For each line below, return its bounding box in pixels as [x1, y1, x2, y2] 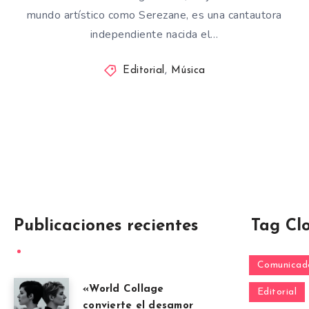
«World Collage [83, 284, 164, 295]
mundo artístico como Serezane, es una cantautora [26, 8, 282, 23]
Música [170, 66, 206, 77]
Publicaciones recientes [14, 218, 198, 235]
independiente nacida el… [90, 27, 219, 43]
